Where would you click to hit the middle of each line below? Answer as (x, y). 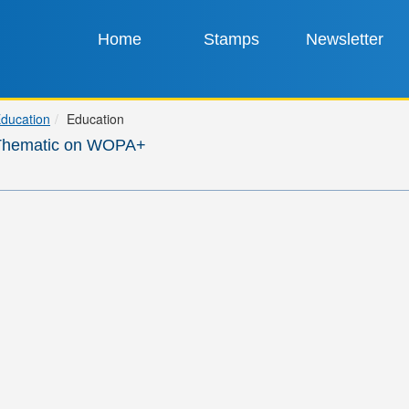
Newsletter (344, 39)
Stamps (232, 39)
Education (95, 119)
